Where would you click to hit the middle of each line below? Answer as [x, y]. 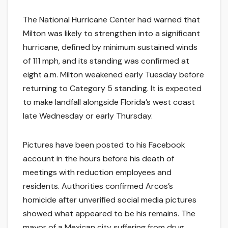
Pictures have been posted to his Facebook [104, 145]
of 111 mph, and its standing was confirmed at [106, 61]
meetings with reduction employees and [97, 173]
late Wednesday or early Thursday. [88, 116]
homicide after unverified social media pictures [110, 200]
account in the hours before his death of [98, 159]
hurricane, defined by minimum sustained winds [110, 47]
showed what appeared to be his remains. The [109, 214]
